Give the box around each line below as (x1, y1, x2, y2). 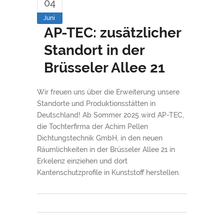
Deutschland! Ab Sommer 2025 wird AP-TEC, (37, 111, 184, 119)
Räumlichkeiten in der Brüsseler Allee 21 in (37, 145, 175, 153)
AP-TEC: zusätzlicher (44, 24, 181, 41)
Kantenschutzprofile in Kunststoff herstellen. (37, 168, 180, 176)
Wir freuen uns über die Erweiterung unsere (37, 88, 179, 96)
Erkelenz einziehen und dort (37, 157, 127, 165)
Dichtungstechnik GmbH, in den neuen (37, 134, 162, 142)
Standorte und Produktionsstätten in (37, 99, 155, 107)
